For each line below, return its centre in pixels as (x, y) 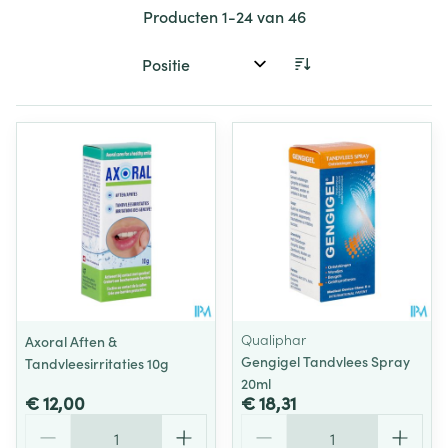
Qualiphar (273, 339)
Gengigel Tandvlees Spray (325, 361)
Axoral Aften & (71, 341)
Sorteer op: (173, 72)
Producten (182, 16)
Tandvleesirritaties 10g (97, 363)
